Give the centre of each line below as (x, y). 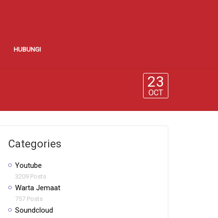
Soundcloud (34, 210)
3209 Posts (31, 176)
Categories (35, 144)
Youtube (28, 165)
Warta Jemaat (38, 188)
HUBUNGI (27, 49)
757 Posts (29, 199)
